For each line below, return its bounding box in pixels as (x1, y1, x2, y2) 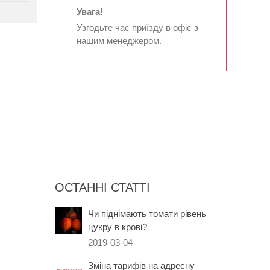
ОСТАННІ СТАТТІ (55, 180, 150, 194)
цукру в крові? (88, 221, 147, 232)
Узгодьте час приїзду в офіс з (76, 22, 198, 33)
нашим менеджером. (76, 35, 162, 46)
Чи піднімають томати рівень (88, 208, 206, 219)
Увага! (76, 6, 103, 17)
